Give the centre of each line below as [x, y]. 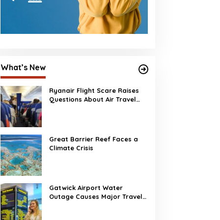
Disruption [66, 205]
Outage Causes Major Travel [96, 196]
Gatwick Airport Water [86, 188]
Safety [60, 108]
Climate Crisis [71, 148]
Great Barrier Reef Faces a [93, 139]
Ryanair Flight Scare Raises [94, 90]
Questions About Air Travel [92, 99]
